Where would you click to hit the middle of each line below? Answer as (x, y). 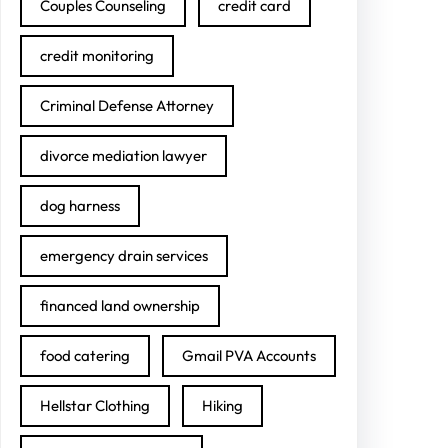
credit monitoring (97, 56)
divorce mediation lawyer (123, 156)
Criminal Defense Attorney (127, 106)
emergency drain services (124, 256)
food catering (85, 356)
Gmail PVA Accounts (249, 356)
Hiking (222, 406)
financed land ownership (120, 306)
